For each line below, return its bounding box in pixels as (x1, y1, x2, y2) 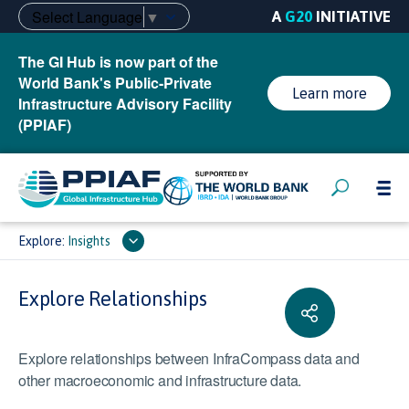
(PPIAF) (18, 114, 71, 135)
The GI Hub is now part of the (18, 51, 218, 72)
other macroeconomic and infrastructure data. (18, 370, 302, 391)
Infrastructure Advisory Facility (18, 93, 232, 114)
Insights (68, 234, 113, 248)
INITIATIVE (312, 7, 391, 26)
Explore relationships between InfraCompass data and (18, 348, 360, 369)
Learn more (291, 85, 367, 101)
